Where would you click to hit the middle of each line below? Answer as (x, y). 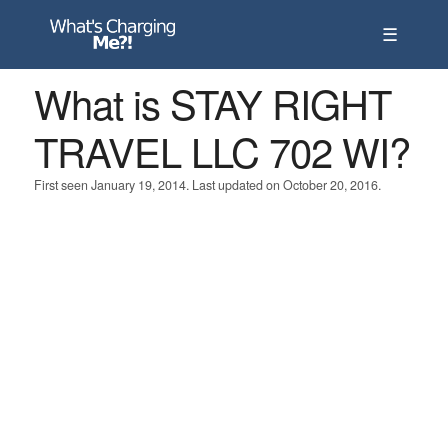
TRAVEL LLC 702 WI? (221, 150)
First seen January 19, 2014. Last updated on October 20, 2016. (207, 185)
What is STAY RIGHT (212, 102)
